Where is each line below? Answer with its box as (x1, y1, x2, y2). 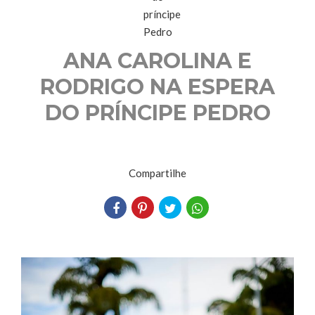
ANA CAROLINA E (63, 48, 252, 74)
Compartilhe (129, 167, 186, 179)
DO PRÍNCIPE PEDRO (44, 100, 271, 126)
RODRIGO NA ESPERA (40, 74, 275, 100)
